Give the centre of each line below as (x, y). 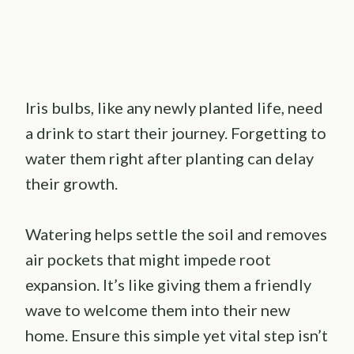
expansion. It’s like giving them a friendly (168, 284)
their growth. (72, 183)
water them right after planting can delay (169, 158)
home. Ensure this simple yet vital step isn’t (177, 335)
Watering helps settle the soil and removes (176, 233)
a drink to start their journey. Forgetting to (176, 132)
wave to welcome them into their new (158, 309)
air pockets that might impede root (148, 259)
